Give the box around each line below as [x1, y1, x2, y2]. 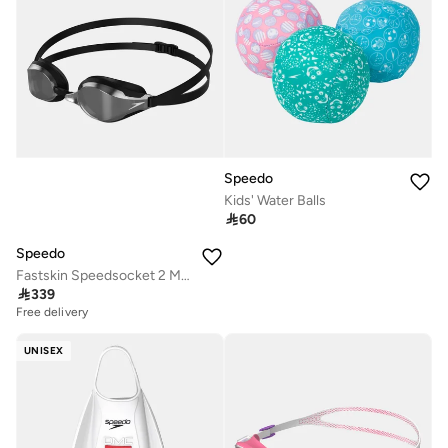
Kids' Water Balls [224, 191, 326, 209]
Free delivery [16, 304, 88, 319]
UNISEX [24, 343, 64, 357]
